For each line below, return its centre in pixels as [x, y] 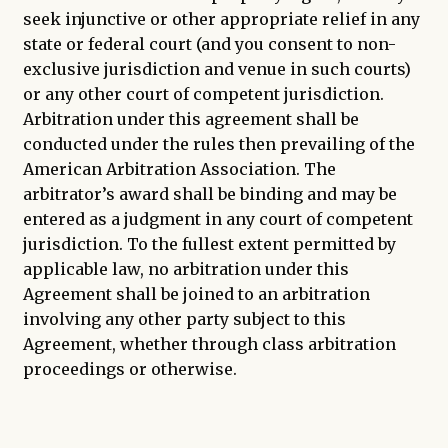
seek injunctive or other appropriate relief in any [221, 18]
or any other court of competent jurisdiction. [203, 93]
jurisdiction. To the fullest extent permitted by [209, 243]
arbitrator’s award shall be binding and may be [209, 193]
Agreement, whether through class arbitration [209, 343]
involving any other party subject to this [184, 318]
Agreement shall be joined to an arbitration [196, 293]
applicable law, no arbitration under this [185, 268]
